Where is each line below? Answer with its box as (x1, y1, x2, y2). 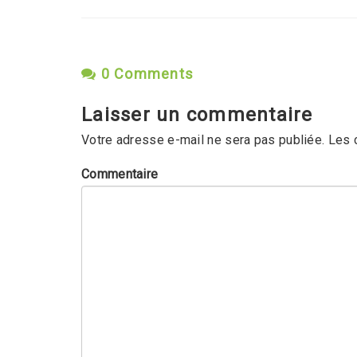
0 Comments (96, 65, 194, 82)
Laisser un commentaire (81, 104, 313, 126)
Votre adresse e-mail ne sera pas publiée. (81, 132, 325, 147)
